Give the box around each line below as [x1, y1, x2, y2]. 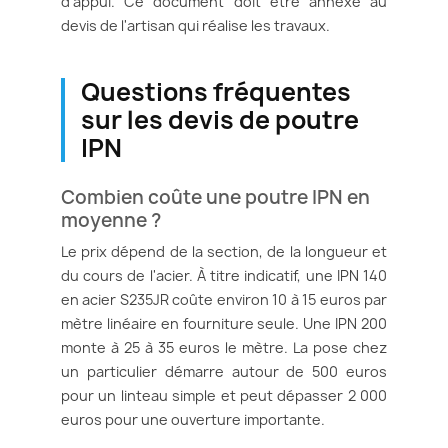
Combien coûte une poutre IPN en [61, 183, 370, 210]
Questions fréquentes [81, 74, 351, 109]
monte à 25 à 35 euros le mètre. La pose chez [61, 337, 387, 357]
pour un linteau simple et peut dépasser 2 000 [61, 385, 387, 405]
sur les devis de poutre [81, 102, 359, 137]
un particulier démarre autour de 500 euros [61, 361, 387, 381]
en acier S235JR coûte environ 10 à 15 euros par [61, 289, 387, 309]
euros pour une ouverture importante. [61, 409, 325, 429]
